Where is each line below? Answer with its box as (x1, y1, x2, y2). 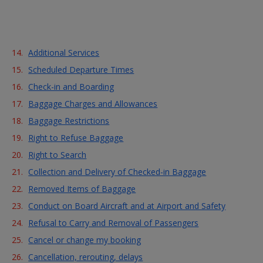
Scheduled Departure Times (28, 64, 134, 75)
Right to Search (28, 149, 87, 160)
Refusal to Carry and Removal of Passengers (28, 217, 199, 228)
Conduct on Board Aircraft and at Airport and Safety (28, 200, 226, 211)
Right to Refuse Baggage (28, 132, 124, 143)
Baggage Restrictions (28, 115, 110, 126)
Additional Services (28, 47, 100, 58)
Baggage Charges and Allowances (28, 98, 158, 109)
